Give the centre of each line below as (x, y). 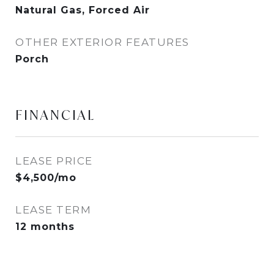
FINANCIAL (55, 115)
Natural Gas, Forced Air (83, 10)
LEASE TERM (53, 210)
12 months (45, 227)
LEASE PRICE (54, 161)
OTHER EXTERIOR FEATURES (102, 42)
